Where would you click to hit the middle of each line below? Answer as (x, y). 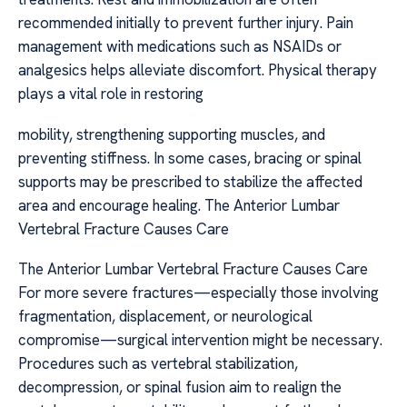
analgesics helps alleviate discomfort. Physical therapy (198, 70)
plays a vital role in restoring (111, 94)
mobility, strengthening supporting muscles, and (172, 134)
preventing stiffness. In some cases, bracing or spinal (190, 158)
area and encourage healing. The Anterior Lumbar (179, 205)
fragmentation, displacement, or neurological (165, 317)
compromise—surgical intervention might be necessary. (200, 340)
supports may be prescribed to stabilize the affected (190, 181)
